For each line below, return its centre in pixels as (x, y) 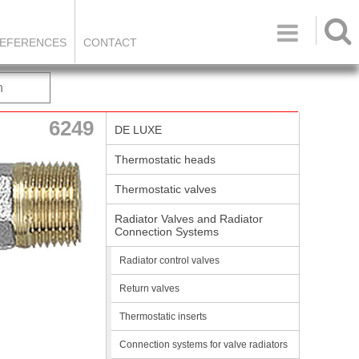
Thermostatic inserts (163, 317)
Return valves (149, 288)
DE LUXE (138, 130)
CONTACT (110, 42)
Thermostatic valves (165, 189)
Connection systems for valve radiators (204, 345)
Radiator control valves (169, 260)
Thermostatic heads (165, 159)
